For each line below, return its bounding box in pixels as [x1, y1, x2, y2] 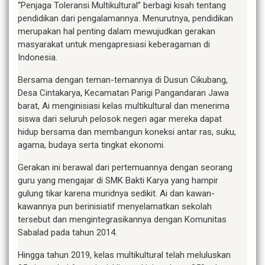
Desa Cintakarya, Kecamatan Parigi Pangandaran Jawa [18, 88, 229, 99]
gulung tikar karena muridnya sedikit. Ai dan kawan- [18, 188, 215, 199]
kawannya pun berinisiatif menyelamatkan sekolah [18, 201, 212, 212]
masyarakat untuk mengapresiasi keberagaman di [18, 39, 210, 50]
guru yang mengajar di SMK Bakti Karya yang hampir [18, 175, 218, 186]
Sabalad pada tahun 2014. [18, 227, 117, 238]
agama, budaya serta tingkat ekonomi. [18, 140, 165, 151]
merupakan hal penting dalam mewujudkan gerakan [18, 26, 215, 37]
